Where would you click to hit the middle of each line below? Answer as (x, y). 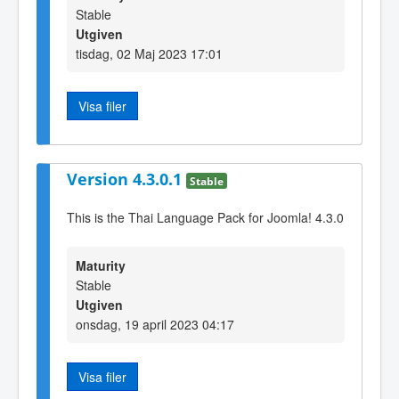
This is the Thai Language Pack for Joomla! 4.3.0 (205, 217)
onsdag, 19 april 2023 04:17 (155, 325)
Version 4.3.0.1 (126, 179)
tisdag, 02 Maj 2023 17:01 (149, 53)
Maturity (101, 266)
